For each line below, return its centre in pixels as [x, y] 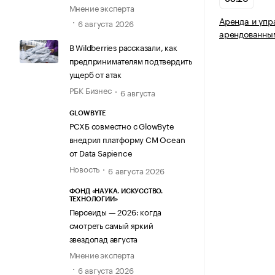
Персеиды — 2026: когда [115, 211]
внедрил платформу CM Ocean [127, 138]
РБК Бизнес [90, 90]
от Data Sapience [101, 152]
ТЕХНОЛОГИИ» [93, 199]
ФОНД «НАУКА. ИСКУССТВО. [116, 191]
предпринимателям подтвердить [130, 60]
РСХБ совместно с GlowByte [122, 125]
